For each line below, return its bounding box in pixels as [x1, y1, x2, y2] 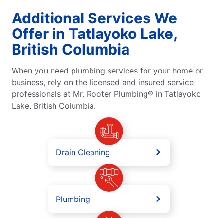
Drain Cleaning [56, 147, 110, 157]
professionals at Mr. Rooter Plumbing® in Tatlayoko [12, 89, 201, 99]
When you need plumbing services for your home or [12, 65, 203, 75]
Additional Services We [12, 9, 177, 27]
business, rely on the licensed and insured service [12, 77, 194, 87]
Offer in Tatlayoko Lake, [12, 24, 177, 42]
